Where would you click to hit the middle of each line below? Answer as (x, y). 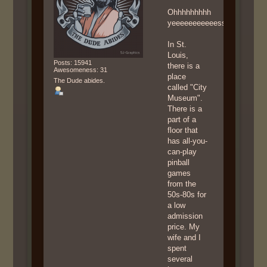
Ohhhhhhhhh (190, 12)
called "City (187, 87)
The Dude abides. (79, 80)
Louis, (178, 55)
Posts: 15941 (72, 63)
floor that (183, 130)
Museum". (185, 98)
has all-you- (188, 141)
